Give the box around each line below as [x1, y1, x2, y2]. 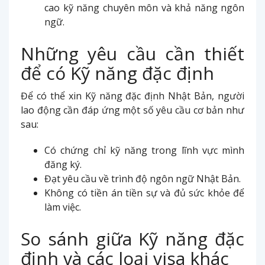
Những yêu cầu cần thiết [21, 41, 244, 66]
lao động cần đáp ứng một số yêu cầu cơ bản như [21, 103, 244, 117]
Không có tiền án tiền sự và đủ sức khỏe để [44, 186, 244, 199]
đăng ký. [44, 157, 82, 171]
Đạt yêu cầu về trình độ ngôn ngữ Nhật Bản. [44, 172, 241, 185]
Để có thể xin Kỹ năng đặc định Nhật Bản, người [21, 89, 244, 102]
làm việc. [44, 200, 81, 214]
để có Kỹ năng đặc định [21, 60, 214, 85]
